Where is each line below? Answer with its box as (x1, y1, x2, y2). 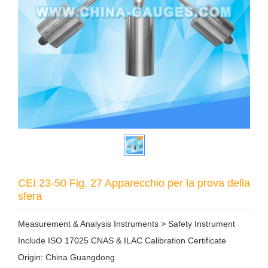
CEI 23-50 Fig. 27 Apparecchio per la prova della (18, 177, 250, 190)
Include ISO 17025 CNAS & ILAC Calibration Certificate (18, 236, 226, 246)
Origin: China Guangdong (18, 252, 115, 263)
